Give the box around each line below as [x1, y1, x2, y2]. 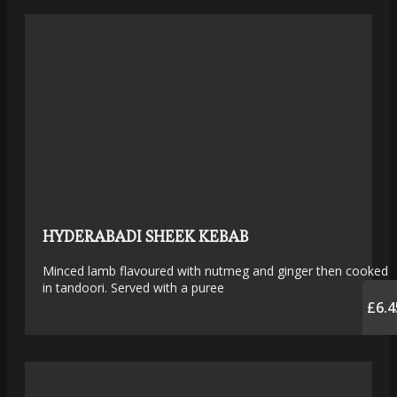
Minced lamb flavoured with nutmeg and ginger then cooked [43, 262, 388, 280]
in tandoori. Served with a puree [43, 279, 224, 297]
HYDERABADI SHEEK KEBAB [43, 226, 248, 247]
